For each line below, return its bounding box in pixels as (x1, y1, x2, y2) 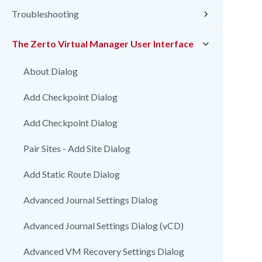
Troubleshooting (12, 8, 79, 19)
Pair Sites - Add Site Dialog (23, 143, 130, 154)
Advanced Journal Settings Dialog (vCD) (23, 220, 184, 231)
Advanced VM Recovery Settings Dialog (23, 246, 184, 257)
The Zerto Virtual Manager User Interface (12, 38, 194, 49)
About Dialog (23, 65, 78, 77)
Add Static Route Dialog (23, 168, 120, 180)
